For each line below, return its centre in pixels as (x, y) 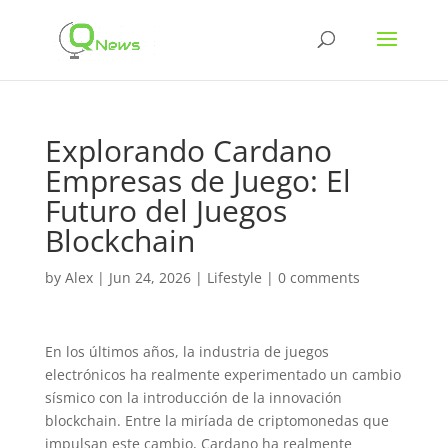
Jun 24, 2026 (149, 277)
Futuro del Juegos (165, 210)
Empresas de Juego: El (197, 180)
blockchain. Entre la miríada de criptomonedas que (216, 420)
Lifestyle (234, 277)
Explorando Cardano (188, 150)
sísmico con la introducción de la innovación (193, 397)
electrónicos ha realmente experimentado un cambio (222, 374)
